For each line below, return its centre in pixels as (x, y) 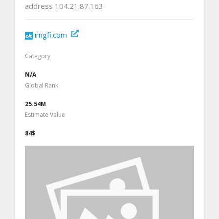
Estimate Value (45, 114)
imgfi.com (51, 34)
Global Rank (42, 85)
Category (38, 56)
